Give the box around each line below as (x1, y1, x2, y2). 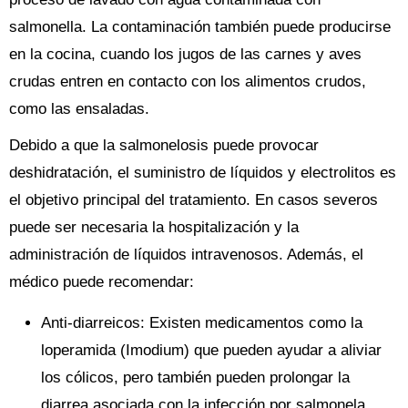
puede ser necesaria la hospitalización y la (9, 219, 299, 236)
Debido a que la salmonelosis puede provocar (9, 137, 319, 154)
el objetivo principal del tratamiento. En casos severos (9, 191, 378, 209)
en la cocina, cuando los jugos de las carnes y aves (9, 46, 362, 63)
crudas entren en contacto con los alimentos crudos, (9, 73, 366, 90)
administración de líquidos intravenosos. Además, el (9, 246, 363, 263)
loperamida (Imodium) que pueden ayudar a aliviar (41, 342, 382, 359)
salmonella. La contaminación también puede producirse (9, 18, 391, 36)
